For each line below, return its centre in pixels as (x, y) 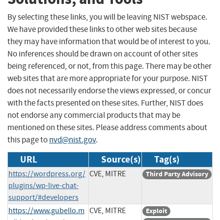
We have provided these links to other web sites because (102, 29)
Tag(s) (167, 159)
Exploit (156, 211)
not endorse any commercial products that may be (94, 115)
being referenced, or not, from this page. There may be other (110, 66)
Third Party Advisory (177, 174)
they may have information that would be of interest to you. (109, 41)
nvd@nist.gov (72, 139)
